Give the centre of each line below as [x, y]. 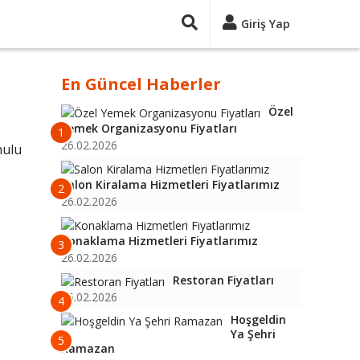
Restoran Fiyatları [223, 280]
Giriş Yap [266, 24]
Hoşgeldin [258, 319]
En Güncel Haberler [141, 84]
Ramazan [88, 348]
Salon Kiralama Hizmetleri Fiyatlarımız [170, 184]
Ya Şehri [253, 334]
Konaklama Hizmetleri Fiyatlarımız [160, 241]
